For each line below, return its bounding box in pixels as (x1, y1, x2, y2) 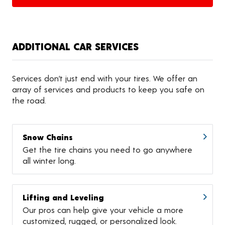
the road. (12, 95, 46, 105)
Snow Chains (23, 132, 73, 142)
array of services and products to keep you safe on (12, 84, 204, 94)
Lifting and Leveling (23, 192, 104, 202)
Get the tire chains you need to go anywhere (23, 144, 192, 154)
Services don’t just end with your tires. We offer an (12, 73, 197, 83)
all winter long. (23, 155, 76, 165)
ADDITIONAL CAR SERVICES (12, 40, 139, 52)
